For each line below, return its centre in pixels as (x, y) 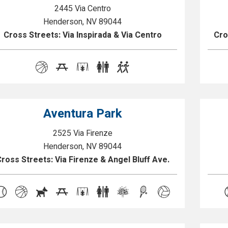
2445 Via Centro (82, 9)
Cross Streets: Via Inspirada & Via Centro (82, 35)
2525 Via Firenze (82, 133)
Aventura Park (82, 114)
